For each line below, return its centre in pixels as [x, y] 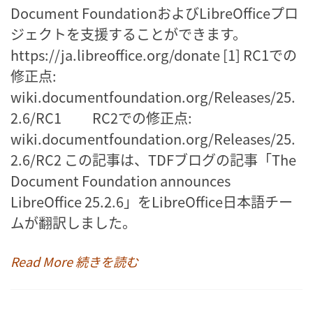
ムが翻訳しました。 [73, 222]
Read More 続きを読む [74, 261]
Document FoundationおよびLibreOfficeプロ [154, 13]
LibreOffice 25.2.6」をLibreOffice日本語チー [152, 201]
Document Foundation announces [121, 180]
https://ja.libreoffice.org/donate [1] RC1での [154, 54]
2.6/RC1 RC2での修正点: [101, 117]
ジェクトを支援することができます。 [129, 34]
